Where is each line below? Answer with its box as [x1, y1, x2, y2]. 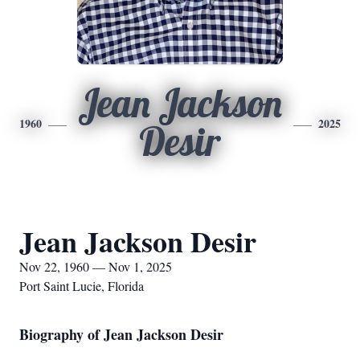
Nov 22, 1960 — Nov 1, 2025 [19, 258, 172, 275]
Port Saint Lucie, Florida [19, 277, 144, 294]
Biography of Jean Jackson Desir [19, 324, 223, 345]
